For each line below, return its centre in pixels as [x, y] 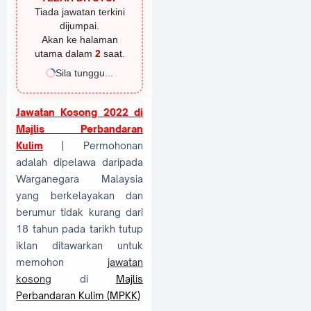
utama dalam [65, 54]
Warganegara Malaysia [79, 178]
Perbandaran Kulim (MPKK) [78, 295]
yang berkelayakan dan [79, 195]
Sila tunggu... [84, 73]
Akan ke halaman [79, 40]
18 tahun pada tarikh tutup [79, 228]
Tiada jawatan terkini [79, 12]
